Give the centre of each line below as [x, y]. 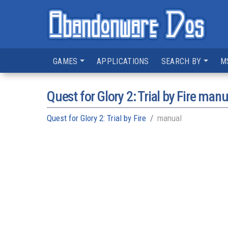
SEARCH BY [181, 61]
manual [169, 118]
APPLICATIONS [123, 61]
